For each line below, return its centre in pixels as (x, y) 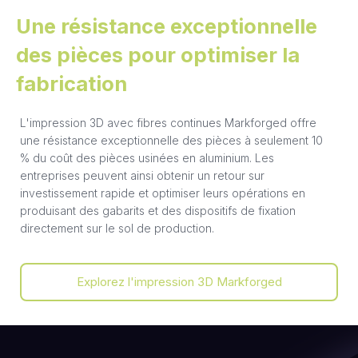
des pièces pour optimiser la (158, 54)
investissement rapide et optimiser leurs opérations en (163, 193)
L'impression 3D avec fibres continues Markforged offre (168, 123)
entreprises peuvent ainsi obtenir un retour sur (142, 176)
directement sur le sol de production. (117, 229)
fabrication (72, 83)
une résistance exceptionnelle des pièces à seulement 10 (171, 141)
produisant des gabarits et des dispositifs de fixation (158, 211)
